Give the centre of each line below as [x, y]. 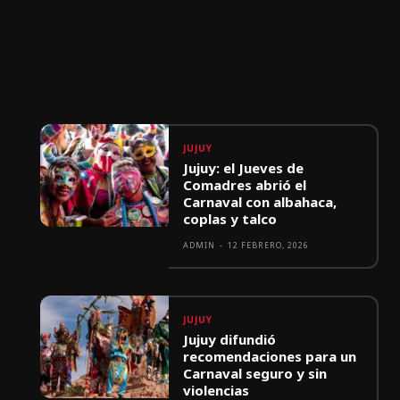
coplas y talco [230, 219]
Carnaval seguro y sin [255, 374]
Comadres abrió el [245, 185]
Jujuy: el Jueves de [244, 168]
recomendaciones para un [270, 357]
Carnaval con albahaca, [260, 202]
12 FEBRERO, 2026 [269, 246]
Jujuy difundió [230, 340]
